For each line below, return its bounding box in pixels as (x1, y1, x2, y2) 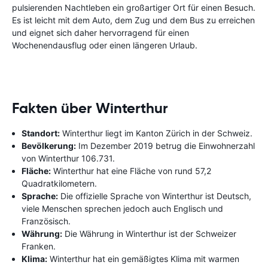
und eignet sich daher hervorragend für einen (12, 27, 189, 38)
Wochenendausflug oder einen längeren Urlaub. (12, 39, 197, 50)
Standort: (22, 127, 60, 138)
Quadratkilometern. (22, 178, 97, 188)
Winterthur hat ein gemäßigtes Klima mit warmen (47, 253, 239, 264)
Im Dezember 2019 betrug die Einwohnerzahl (76, 140, 255, 151)
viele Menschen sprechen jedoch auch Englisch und (22, 203, 223, 214)
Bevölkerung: (22, 140, 76, 151)
